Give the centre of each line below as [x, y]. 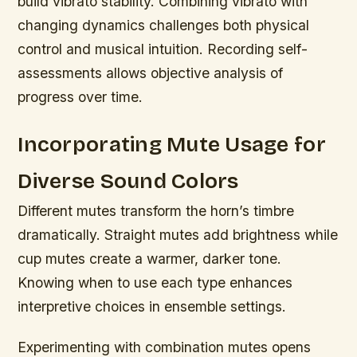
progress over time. [80, 97]
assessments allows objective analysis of [151, 73]
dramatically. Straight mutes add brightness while [178, 235]
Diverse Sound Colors [128, 181]
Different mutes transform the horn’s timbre [156, 211]
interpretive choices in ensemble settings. [152, 307]
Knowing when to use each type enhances [155, 283]
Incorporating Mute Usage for [172, 145]
